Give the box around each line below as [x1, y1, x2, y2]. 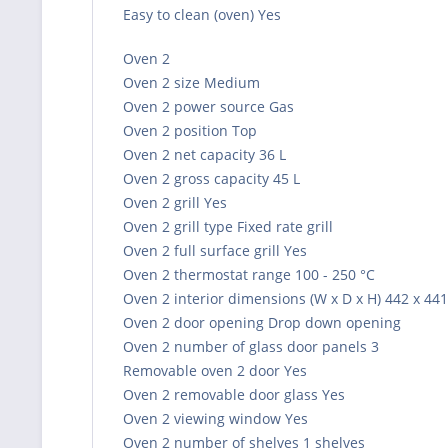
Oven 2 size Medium [123, 72, 260, 92]
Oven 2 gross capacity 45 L [123, 168, 300, 188]
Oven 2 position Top [123, 120, 257, 140]
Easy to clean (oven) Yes [123, 4, 281, 24]
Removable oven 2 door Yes [123, 360, 307, 380]
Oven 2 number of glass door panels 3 [123, 336, 379, 356]
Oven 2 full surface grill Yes [123, 240, 307, 260]
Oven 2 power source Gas [123, 96, 294, 116]
